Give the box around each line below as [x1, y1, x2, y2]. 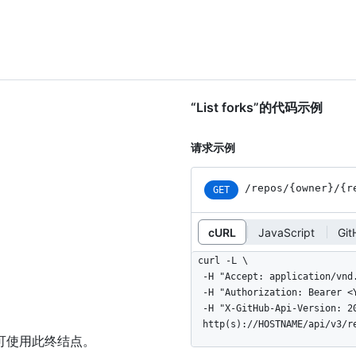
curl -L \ [198, 255, 248, 267]
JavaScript [258, 225, 315, 239]
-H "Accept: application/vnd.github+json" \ [192, 271, 203, 283]
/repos [245, 182, 283, 195]
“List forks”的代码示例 [191, 99, 323, 116]
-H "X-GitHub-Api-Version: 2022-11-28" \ [192, 303, 203, 315]
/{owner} [283, 182, 334, 195]
